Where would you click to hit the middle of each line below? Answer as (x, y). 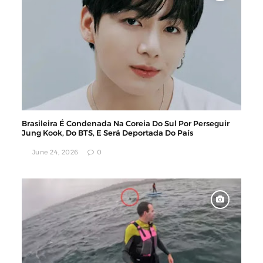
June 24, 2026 (55, 152)
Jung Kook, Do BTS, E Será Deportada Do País (108, 133)
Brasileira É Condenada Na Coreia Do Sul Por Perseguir (126, 123)
